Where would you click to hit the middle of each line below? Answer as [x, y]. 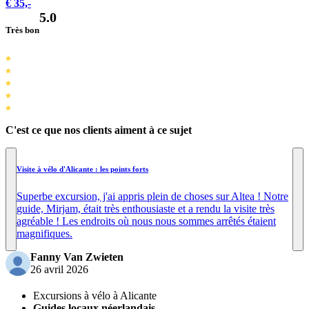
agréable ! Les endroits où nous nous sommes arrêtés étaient [146, 221]
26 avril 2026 [59, 270]
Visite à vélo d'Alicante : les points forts [82, 169]
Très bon [22, 30]
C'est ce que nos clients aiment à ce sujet [99, 130]
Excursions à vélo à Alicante [95, 296]
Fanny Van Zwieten [77, 257]
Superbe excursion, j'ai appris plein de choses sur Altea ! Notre [152, 197]
